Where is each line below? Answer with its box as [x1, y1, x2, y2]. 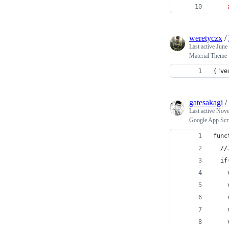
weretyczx [189, 34, 222, 42]
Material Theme [189, 52, 227, 59]
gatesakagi [189, 98, 223, 107]
